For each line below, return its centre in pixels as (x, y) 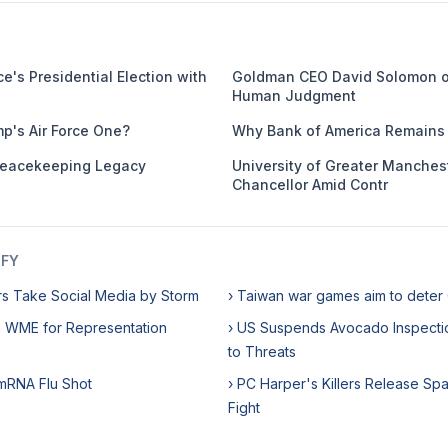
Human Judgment (294, 95)
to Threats (262, 351)
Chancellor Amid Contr (310, 184)
